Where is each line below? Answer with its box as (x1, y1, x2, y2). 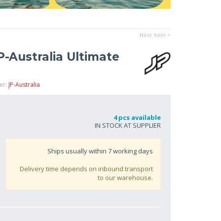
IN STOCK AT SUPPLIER (95, 121, 161, 130)
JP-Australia (8, 80, 40, 89)
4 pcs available (110, 113, 161, 122)
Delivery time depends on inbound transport (20, 164, 153, 173)
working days (111, 147, 153, 155)
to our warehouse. (98, 173, 153, 182)
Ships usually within (47, 147, 108, 155)
